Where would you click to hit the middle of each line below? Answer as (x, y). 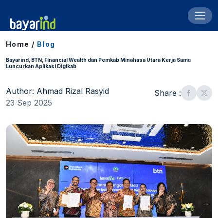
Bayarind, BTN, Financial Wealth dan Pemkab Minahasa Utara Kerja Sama (98, 60)
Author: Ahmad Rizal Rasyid (57, 91)
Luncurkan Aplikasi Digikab (42, 66)
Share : (168, 93)
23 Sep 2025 (29, 103)
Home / (20, 44)
